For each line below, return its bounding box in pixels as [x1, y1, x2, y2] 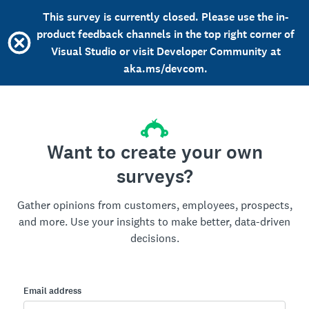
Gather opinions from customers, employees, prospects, [17, 198, 292, 212]
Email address [23, 285, 81, 297]
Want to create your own [46, 139, 263, 166]
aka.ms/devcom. [123, 61, 208, 76]
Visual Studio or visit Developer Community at [50, 44, 281, 59]
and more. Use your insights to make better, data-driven [19, 215, 290, 229]
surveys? [116, 163, 193, 190]
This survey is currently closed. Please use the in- [42, 10, 289, 24]
